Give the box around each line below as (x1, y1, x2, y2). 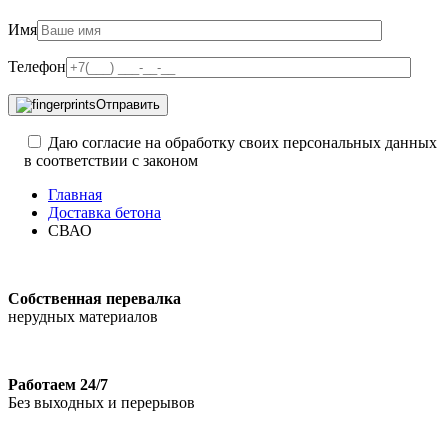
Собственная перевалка (8, 289, 181, 307)
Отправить (96, 96, 160, 112)
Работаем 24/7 (8, 375, 108, 393)
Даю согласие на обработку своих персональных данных (48, 133, 437, 151)
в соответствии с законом (24, 151, 198, 169)
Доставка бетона (48, 203, 161, 221)
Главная (48, 185, 102, 203)
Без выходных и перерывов (8, 393, 195, 411)
